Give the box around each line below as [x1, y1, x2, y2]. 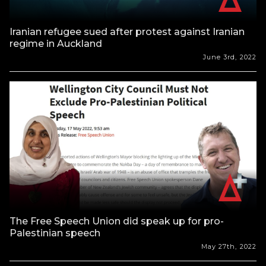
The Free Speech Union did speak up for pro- [9, 215, 224, 227]
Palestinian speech [9, 227, 100, 239]
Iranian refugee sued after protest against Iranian [9, 26, 245, 37]
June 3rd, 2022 [202, 52, 256, 61]
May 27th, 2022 [201, 242, 256, 251]
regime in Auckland [9, 37, 102, 49]
